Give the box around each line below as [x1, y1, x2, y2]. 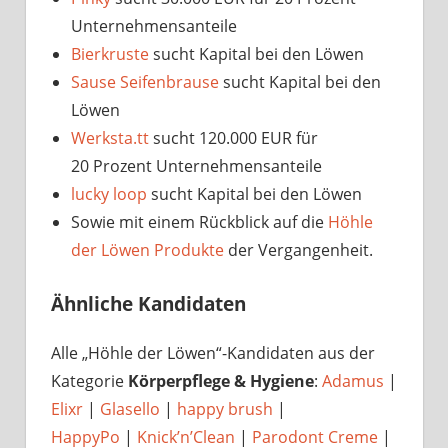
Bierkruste [71, 42, 149, 65]
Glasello [100, 397, 160, 420]
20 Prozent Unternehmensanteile [71, 154, 322, 177]
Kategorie [51, 369, 128, 392]
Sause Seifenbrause [71, 70, 219, 93]
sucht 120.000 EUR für [149, 126, 318, 149]
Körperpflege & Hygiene [128, 369, 314, 392]
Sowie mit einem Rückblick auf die [71, 210, 328, 233]
